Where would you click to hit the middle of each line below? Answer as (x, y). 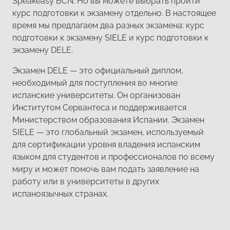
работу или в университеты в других (86, 182)
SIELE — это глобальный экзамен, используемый (108, 132)
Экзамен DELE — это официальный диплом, (98, 71)
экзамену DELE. (43, 50)
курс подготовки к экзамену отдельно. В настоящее (114, 13)
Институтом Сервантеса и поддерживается (99, 108)
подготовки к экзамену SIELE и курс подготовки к (110, 37)
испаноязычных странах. (60, 194)
